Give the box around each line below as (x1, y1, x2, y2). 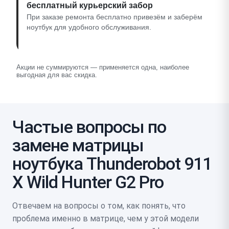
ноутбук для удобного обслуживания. (27, 23, 151, 31)
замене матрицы (12, 134, 144, 155)
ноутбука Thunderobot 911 (12, 153, 212, 174)
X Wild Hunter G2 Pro (12, 171, 164, 192)
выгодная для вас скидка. (16, 71, 97, 79)
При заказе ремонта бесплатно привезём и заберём (27, 13, 202, 21)
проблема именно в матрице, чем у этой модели (12, 213, 199, 223)
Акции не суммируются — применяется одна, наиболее (16, 63, 189, 71)
